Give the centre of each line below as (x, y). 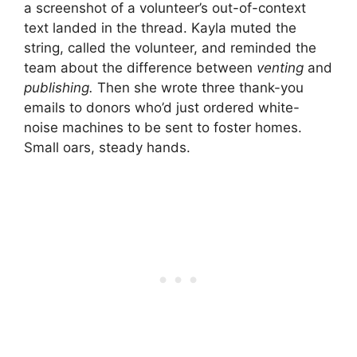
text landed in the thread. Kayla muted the (160, 27)
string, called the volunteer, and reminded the (170, 47)
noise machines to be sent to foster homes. (163, 127)
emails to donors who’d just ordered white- (162, 107)
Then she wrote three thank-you (198, 87)
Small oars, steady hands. (107, 147)
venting (280, 67)
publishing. (59, 87)
